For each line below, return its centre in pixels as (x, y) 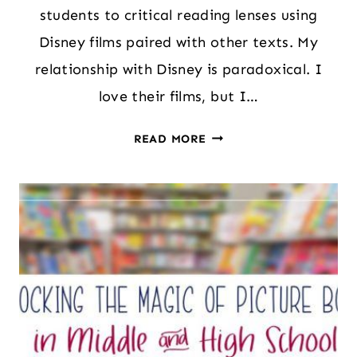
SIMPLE (229, 155)
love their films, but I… (178, 96)
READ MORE (170, 138)
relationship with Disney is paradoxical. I (178, 69)
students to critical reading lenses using (178, 15)
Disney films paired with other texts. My (178, 42)
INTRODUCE (243, 220)
